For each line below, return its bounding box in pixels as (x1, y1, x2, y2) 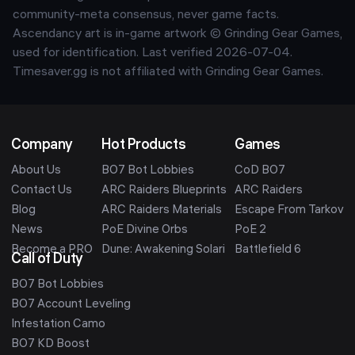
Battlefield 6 (235, 244, 301, 257)
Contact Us (11, 185, 72, 197)
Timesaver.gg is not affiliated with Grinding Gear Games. (13, 66, 323, 79)
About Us (11, 165, 61, 177)
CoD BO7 (235, 165, 285, 177)
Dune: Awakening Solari (101, 244, 225, 257)
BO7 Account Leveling (11, 299, 131, 311)
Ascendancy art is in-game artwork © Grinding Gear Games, (13, 28, 342, 41)
